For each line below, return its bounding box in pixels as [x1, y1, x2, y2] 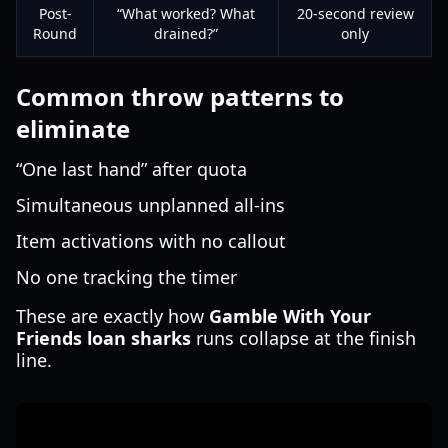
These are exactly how [16, 304, 209, 328]
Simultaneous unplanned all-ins [16, 193, 285, 217]
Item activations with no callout [16, 229, 286, 253]
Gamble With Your [209, 304, 371, 328]
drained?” [154, 24, 218, 43]
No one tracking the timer [16, 265, 237, 289]
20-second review [296, 4, 414, 23]
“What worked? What [117, 4, 255, 23]
